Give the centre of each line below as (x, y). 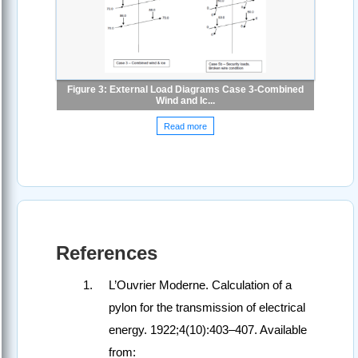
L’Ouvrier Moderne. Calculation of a (200, 285)
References (107, 253)
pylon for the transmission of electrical (207, 308)
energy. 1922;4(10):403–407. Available (208, 330)
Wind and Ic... (185, 101)
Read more (185, 126)
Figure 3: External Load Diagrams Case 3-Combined (185, 90)
